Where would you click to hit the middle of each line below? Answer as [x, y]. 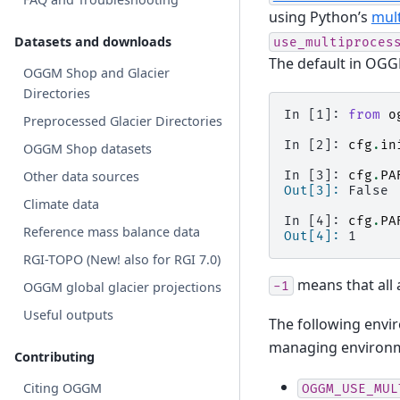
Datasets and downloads [93, 41]
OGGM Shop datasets [88, 148]
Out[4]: [316, 236]
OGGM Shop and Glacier [97, 72]
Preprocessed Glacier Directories [123, 121]
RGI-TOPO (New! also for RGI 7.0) [122, 259]
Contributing [54, 356]
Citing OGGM [63, 387]
